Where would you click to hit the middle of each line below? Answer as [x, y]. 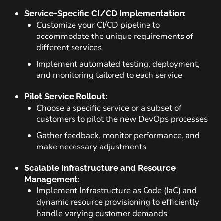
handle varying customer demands [102, 213]
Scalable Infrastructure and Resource [100, 168]
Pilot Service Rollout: [66, 96]
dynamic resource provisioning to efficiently [118, 202]
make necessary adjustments [91, 147]
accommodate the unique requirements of [115, 36]
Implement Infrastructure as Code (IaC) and [117, 191]
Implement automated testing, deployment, [118, 64]
